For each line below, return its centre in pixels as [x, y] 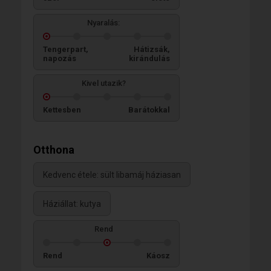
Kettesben [62, 110]
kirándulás [149, 58]
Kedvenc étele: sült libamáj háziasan [112, 175]
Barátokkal [149, 110]
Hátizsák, [152, 49]
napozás [60, 58]
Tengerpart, [66, 49]
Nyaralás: [103, 23]
